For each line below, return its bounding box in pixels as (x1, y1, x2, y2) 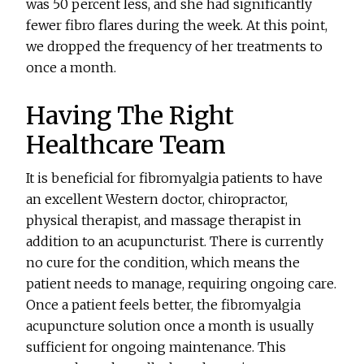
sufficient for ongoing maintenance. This (26, 339, 287, 356)
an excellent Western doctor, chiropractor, (26, 191, 288, 208)
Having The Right (26, 100, 235, 132)
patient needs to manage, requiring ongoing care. (26, 275, 337, 292)
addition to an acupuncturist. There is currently (26, 233, 324, 250)
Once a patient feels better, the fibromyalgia (26, 297, 301, 314)
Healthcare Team (26, 129, 227, 161)
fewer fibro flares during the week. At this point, (26, 17, 328, 34)
